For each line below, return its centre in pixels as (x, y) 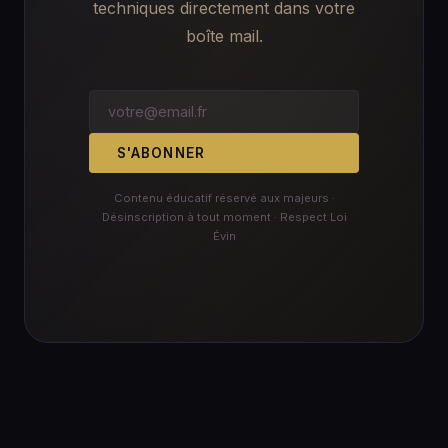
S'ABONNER (161, 152)
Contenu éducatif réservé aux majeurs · (224, 197)
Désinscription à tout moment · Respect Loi (224, 216)
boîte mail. (224, 35)
